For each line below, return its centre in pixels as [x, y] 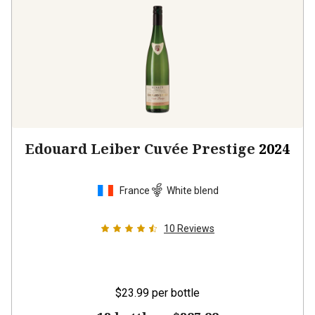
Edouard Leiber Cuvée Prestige [140, 149]
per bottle [176, 293]
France [134, 190]
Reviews [196, 229]
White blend [192, 190]
